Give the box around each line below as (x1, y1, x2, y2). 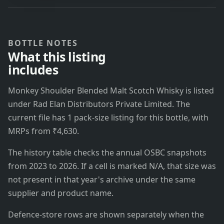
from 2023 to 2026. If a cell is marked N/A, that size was (8, 160, 216, 172)
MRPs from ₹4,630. (8, 125, 79, 137)
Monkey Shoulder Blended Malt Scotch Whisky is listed (8, 85, 214, 96)
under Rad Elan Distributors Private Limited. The (8, 98, 190, 110)
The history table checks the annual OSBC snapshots (8, 147, 206, 158)
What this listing (8, 48, 106, 65)
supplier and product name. (8, 187, 113, 199)
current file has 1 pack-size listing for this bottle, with (8, 112, 208, 123)
